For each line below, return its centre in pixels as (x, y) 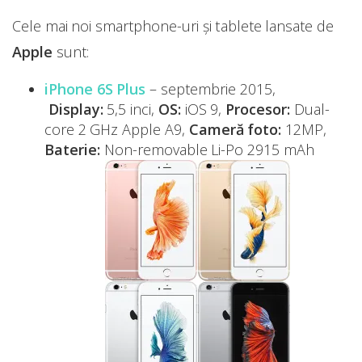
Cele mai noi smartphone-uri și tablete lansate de (173, 26)
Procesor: (257, 109)
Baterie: (72, 149)
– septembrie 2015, (210, 89)
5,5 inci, (130, 109)
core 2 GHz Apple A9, (117, 129)
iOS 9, (203, 109)
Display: (76, 109)
